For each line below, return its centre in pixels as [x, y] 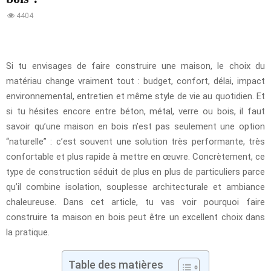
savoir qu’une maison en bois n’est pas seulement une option [135, 127]
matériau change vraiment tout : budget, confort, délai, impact [135, 81]
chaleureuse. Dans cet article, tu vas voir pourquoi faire [135, 202]
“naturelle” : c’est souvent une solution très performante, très [135, 142]
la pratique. [28, 233]
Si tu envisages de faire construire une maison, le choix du [135, 66]
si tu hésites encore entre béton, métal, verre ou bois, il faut [135, 112]
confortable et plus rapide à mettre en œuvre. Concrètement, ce [135, 157]
